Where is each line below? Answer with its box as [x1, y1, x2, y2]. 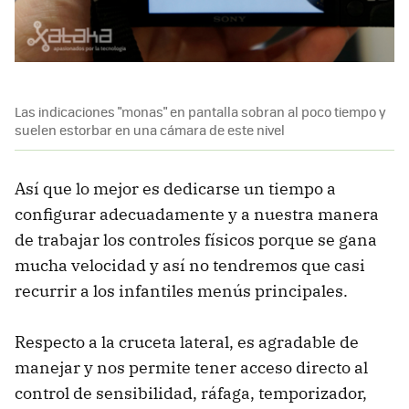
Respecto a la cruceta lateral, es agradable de [15, 330, 359, 352]
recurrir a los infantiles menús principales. [15, 279, 348, 301]
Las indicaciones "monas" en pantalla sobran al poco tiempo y [15, 101, 386, 121]
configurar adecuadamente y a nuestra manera [15, 203, 379, 225]
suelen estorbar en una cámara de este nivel [15, 120, 285, 139]
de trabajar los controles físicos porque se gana [15, 228, 377, 250]
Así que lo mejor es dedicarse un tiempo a [15, 177, 336, 199]
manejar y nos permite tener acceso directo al [15, 356, 368, 378]
